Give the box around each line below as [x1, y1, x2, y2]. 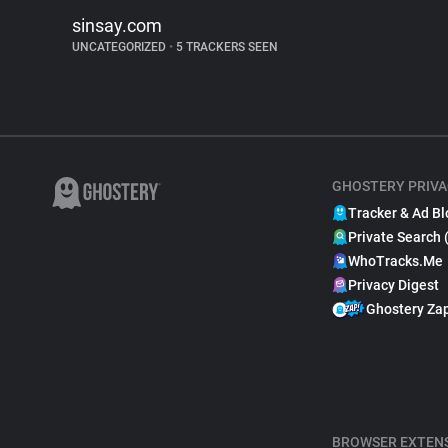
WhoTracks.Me [348, 253, 443, 269]
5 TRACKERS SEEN [173, 40, 278, 54]
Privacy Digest [348, 277, 439, 293]
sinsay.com [72, 15, 162, 36]
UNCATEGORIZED [72, 40, 169, 54]
